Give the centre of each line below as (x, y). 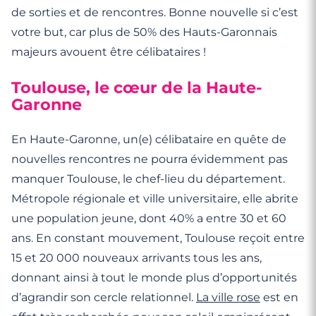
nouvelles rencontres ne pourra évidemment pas (150, 159)
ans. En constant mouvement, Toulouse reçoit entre (158, 238)
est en (279, 297)
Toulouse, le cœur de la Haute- (137, 87)
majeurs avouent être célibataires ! (109, 52)
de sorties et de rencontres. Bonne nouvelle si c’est (155, 12)
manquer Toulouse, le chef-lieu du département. (148, 179)
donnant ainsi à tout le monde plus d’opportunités (154, 278)
